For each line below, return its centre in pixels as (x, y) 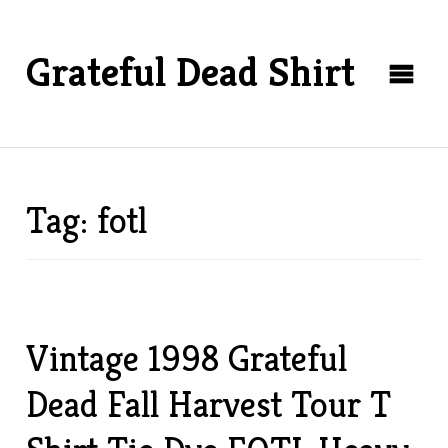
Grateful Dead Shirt (191, 72)
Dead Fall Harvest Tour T (209, 404)
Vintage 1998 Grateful (187, 358)
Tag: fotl (87, 220)
